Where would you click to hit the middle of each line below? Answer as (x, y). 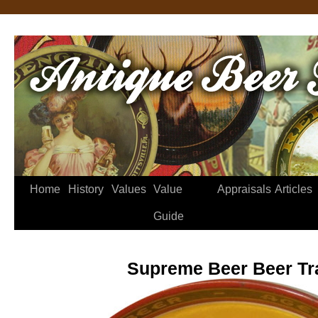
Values (129, 189)
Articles (294, 189)
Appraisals (244, 189)
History (86, 189)
